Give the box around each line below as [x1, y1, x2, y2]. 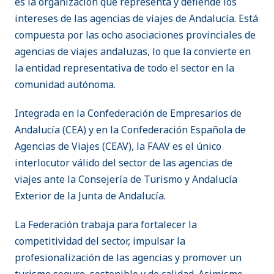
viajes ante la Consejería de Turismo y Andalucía [15, 172, 237, 187]
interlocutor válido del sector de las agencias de [15, 156, 232, 170]
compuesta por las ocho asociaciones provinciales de [15, 28, 256, 42]
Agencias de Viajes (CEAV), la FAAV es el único [15, 139, 221, 154]
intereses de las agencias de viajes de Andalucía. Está [15, 12, 258, 26]
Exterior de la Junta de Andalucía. [15, 189, 166, 203]
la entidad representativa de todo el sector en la [15, 61, 234, 75]
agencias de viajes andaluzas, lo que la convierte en [15, 45, 251, 59]
